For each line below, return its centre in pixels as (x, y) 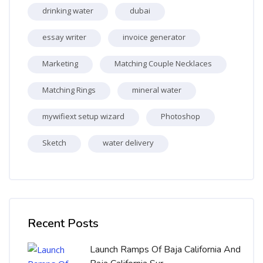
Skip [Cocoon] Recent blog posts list (81, 204)
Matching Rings (69, 90)
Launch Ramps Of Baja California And (165, 249)
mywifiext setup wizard (83, 116)
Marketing (60, 63)
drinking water (68, 10)
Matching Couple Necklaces (163, 63)
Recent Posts (63, 223)
